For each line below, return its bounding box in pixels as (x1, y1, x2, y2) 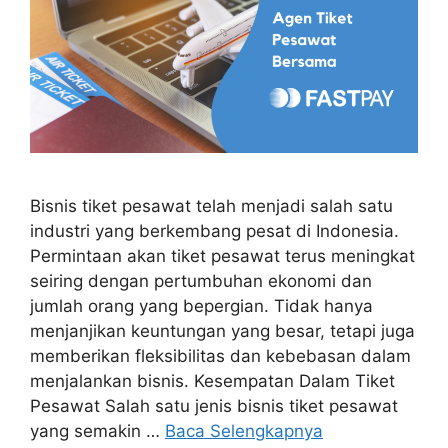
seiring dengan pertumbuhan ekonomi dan (30, 270, 372, 291)
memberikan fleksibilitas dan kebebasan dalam (30, 345, 411, 366)
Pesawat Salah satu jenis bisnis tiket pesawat (30, 395, 398, 416)
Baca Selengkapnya (165, 420, 323, 441)
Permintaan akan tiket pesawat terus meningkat (30, 245, 415, 266)
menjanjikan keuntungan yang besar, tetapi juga (30, 320, 415, 341)
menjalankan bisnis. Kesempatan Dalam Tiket (30, 370, 395, 391)
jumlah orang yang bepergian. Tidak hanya (30, 295, 373, 316)
